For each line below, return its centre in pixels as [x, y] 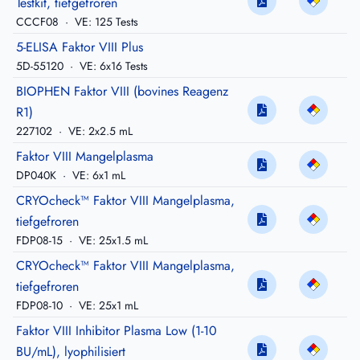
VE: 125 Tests [105, 22]
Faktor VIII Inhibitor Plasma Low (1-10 [117, 331]
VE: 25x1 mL [107, 306]
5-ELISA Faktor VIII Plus [80, 47]
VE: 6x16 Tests [112, 66]
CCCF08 [39, 22]
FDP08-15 [41, 241]
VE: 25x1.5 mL [112, 241]
